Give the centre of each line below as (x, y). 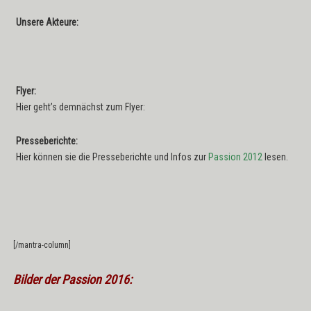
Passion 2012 (235, 157)
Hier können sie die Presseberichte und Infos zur (112, 157)
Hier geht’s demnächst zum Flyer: (80, 107)
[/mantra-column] (42, 245)
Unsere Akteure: (47, 23)
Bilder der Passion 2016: (72, 280)
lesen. (275, 157)
